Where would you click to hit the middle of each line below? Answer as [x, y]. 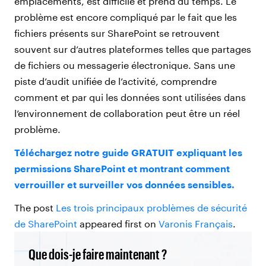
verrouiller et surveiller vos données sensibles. [124, 184]
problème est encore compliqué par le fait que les [126, 17]
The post [35, 207]
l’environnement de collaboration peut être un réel [127, 113]
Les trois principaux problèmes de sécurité [151, 207]
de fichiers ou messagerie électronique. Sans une [125, 65]
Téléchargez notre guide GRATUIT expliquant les [128, 152]
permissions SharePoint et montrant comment [122, 168]
